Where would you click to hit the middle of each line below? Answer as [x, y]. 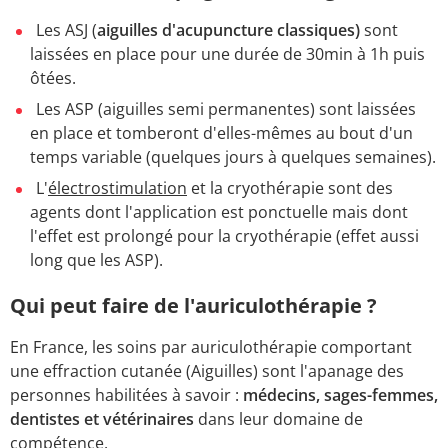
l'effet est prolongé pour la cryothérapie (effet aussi [224, 235]
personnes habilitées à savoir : [126, 394]
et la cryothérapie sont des [290, 187]
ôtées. [53, 78]
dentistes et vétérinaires [102, 418]
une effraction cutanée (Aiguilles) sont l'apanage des [207, 370]
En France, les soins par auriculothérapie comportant [211, 346]
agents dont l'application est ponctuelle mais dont [219, 211]
